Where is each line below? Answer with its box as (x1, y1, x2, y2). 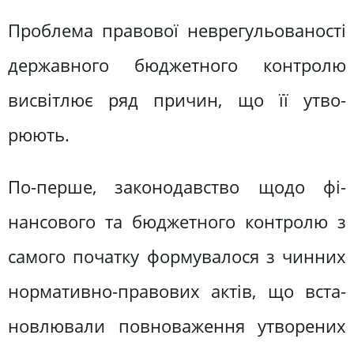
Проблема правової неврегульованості (8, 18, 346, 43)
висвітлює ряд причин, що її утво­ (8, 88, 346, 113)
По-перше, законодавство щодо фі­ (8, 174, 346, 199)
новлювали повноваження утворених (8, 313, 346, 338)
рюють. (8, 122, 70, 148)
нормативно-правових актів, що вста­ (8, 278, 346, 303)
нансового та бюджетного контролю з (8, 209, 346, 234)
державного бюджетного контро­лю (8, 53, 346, 78)
